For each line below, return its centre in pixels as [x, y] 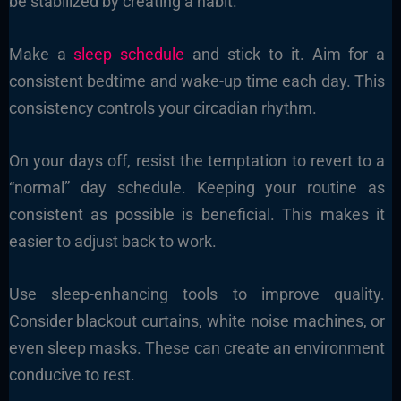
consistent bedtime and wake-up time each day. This [197, 81]
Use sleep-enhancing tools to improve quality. [197, 294]
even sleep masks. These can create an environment [197, 347]
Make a [41, 55]
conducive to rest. [72, 374]
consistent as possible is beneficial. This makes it [197, 214]
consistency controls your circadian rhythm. [162, 108]
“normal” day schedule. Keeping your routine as [197, 188]
